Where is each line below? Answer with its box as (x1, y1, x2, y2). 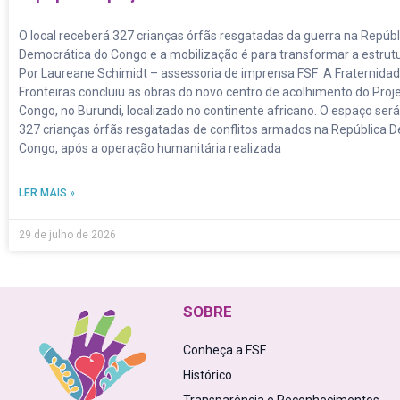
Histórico (182, 368, 232, 383)
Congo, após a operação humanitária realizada (19, 141, 281, 156)
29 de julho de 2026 (19, 229, 116, 242)
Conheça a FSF (182, 343, 266, 358)
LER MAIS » (19, 187, 75, 200)
